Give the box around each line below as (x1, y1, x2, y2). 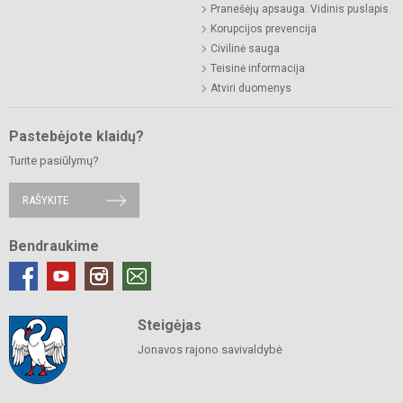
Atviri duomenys (210, 82, 291, 95)
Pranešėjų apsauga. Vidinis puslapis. (210, 3, 391, 16)
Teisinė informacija (210, 62, 305, 76)
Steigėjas (137, 317, 201, 335)
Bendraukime (9, 237, 99, 255)
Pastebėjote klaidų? (9, 128, 144, 146)
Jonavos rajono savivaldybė (137, 343, 282, 357)
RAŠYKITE (22, 193, 68, 208)
